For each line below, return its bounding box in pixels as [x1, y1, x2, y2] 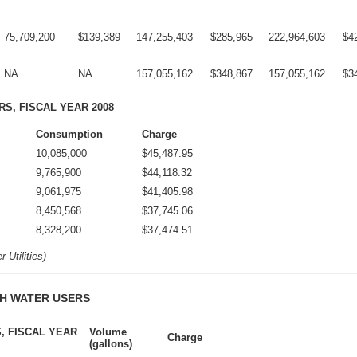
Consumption [36, 127, 103, 140]
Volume [89, 326, 127, 339]
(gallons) [89, 338, 132, 351]
